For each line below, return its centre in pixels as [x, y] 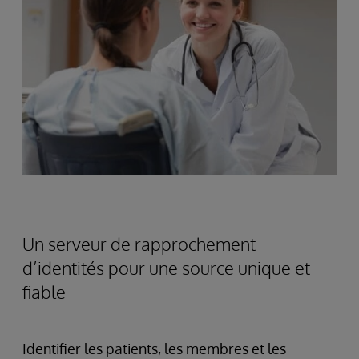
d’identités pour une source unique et [166, 267]
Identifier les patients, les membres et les [154, 348]
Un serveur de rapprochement [139, 243]
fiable [44, 291]
